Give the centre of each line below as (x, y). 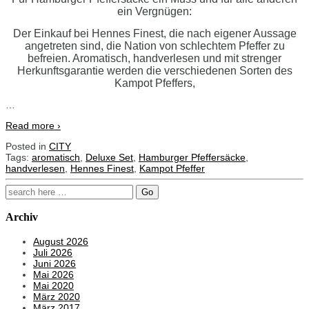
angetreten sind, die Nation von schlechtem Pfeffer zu (154, 46)
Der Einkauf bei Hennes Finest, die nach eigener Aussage (154, 34)
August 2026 (61, 241)
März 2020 (57, 296)
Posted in (27, 147)
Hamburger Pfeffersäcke (192, 158)
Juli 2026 (53, 252)
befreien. (49, 59)
